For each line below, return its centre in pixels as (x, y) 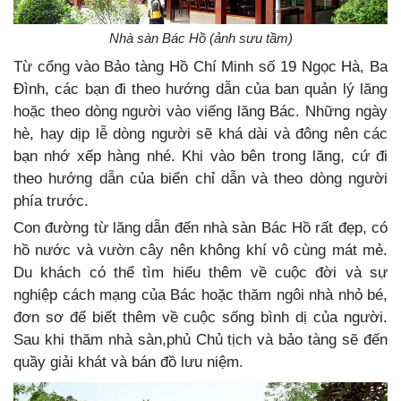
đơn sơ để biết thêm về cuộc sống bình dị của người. (200, 317)
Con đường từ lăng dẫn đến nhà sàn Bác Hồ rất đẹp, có (200, 227)
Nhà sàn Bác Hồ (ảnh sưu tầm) (200, 38)
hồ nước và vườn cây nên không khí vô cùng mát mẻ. (200, 250)
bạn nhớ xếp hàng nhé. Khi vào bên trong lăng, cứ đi (200, 156)
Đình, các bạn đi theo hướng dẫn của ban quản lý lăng (200, 89)
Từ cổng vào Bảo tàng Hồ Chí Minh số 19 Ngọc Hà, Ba (200, 66)
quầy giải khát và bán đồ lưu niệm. (128, 362)
